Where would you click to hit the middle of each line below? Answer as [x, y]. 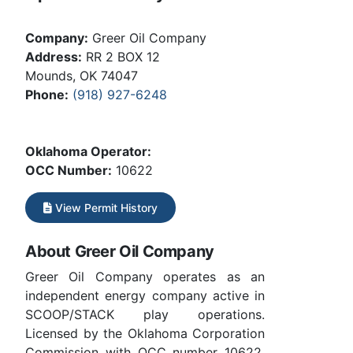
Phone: [47, 94]
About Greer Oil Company [120, 251]
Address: [54, 56]
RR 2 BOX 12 [121, 56]
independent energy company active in [145, 295]
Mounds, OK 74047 [82, 75]
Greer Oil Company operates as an [145, 276]
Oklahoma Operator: [88, 151]
